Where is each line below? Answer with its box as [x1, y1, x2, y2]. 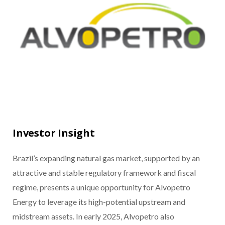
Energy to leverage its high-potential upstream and [13, 197, 185, 207]
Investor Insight [13, 126, 95, 140]
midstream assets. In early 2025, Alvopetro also [13, 211, 174, 221]
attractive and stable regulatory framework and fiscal [13, 168, 196, 178]
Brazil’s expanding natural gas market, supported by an [13, 153, 200, 163]
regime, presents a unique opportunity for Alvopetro [13, 182, 190, 192]
